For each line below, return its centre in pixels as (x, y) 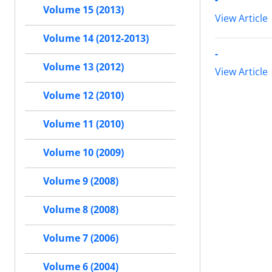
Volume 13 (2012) (83, 67)
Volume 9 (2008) (81, 181)
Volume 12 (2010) (83, 96)
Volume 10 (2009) (83, 153)
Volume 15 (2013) (83, 10)
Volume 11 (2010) (83, 124)
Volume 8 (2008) (81, 210)
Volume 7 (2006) (81, 238)
